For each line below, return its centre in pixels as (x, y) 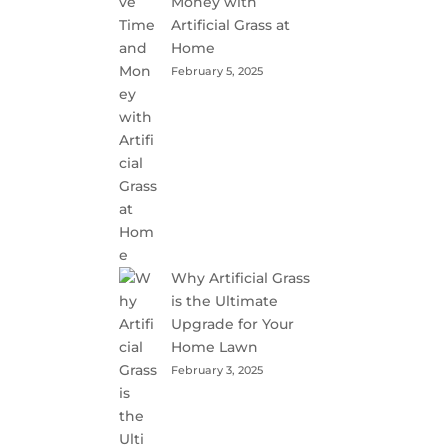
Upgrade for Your (233, 324)
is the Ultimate (225, 301)
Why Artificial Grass (241, 278)
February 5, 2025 (217, 71)
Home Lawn (215, 347)
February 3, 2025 (217, 370)
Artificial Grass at (231, 25)
